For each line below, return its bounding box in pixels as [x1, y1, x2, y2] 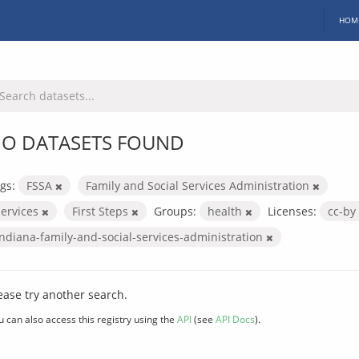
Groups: [154, 203, 196, 219]
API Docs [216, 312, 255, 325]
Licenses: [268, 203, 317, 219]
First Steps [72, 203, 131, 219]
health [208, 203, 245, 219]
